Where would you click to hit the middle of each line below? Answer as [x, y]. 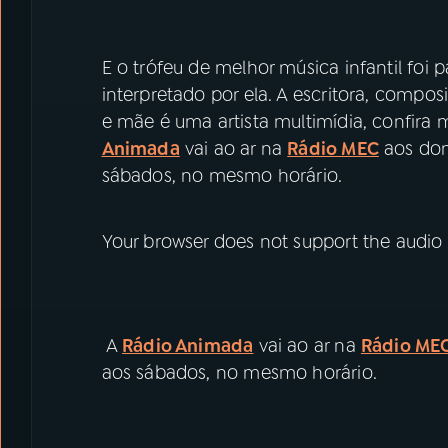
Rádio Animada [188, 345]
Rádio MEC [333, 149]
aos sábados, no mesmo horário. [242, 372]
